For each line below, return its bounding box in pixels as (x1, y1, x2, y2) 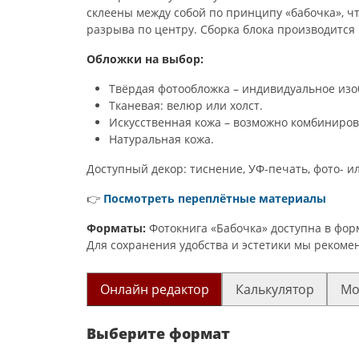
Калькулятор (235, 280, 314, 298)
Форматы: (87, 220, 146, 236)
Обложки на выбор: (87, 51, 204, 67)
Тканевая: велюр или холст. (109, 98, 263, 113)
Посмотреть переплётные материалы (103, 191, 326, 206)
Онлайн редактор (99, 280, 209, 298)
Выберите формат (87, 324, 230, 343)
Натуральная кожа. (109, 131, 214, 147)
